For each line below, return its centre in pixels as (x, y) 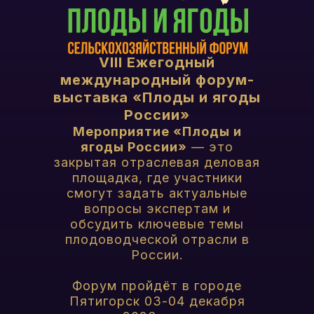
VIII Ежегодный (157, 62)
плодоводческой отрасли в (157, 239)
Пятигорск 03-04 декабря (157, 301)
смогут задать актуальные (157, 193)
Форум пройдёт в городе (157, 286)
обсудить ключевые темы (157, 224)
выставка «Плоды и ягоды (157, 97)
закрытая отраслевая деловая (157, 162)
